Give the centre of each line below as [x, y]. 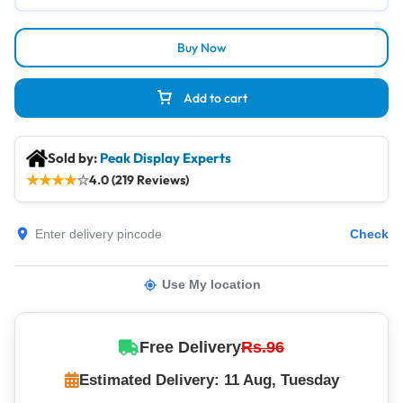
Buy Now [201, 48]
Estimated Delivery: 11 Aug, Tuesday [209, 380]
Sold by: [74, 158]
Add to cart [215, 98]
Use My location [211, 284]
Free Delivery [190, 347]
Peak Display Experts [166, 158]
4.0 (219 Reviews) [139, 179]
